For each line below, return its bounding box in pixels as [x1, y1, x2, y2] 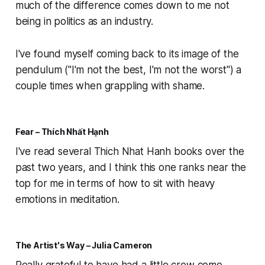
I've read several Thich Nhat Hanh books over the [15, 146, 244, 158]
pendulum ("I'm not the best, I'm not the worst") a [15, 64, 242, 76]
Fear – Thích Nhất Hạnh [15, 127, 109, 137]
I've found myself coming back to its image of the [15, 48, 239, 60]
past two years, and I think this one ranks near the [15, 161, 247, 174]
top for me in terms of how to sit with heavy [15, 177, 215, 190]
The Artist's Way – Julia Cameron [15, 240, 153, 251]
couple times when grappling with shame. [15, 80, 205, 92]
